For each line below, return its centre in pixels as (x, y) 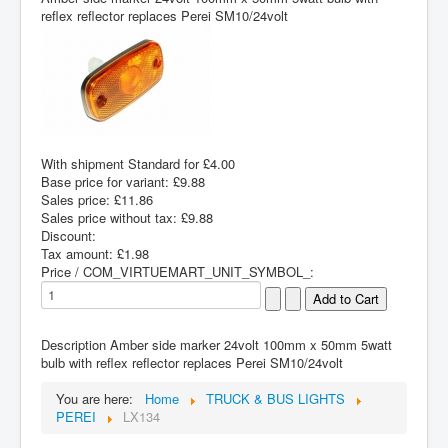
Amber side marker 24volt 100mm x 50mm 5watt (249, 344)
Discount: (68, 235)
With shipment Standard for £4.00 (138, 163)
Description (73, 344)
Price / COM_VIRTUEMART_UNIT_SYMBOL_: (177, 271)
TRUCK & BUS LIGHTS (275, 398)
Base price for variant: (107, 181)
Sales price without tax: (111, 217)
